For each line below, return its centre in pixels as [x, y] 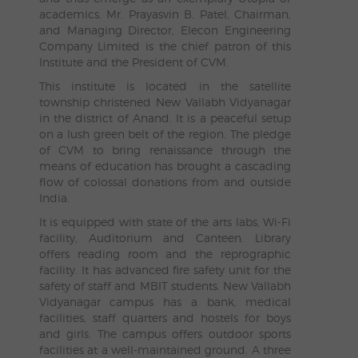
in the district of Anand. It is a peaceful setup [165, 118]
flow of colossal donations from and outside [165, 182]
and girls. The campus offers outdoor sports [165, 334]
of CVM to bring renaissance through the [165, 150]
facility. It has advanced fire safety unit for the [165, 270]
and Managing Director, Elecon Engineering [165, 30]
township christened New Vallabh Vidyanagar [165, 102]
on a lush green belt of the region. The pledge [165, 134]
